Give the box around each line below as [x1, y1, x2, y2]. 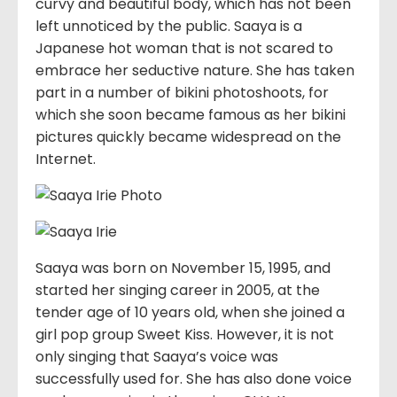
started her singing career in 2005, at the [35, 280, 320, 301]
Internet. [35, 149, 96, 170]
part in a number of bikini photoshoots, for [35, 82, 329, 104]
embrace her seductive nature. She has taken [35, 60, 354, 82]
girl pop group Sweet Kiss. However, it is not [35, 324, 334, 346]
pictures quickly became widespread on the [35, 127, 341, 148]
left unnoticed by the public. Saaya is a [35, 16, 302, 37]
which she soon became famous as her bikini [35, 105, 346, 126]
